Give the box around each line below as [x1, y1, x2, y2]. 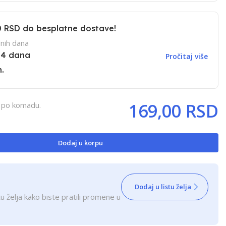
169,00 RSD [129, 99, 218, 123]
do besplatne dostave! [20, 23, 116, 33]
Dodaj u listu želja [135, 182, 191, 191]
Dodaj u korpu [58, 138, 103, 147]
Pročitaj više [165, 51, 208, 61]
